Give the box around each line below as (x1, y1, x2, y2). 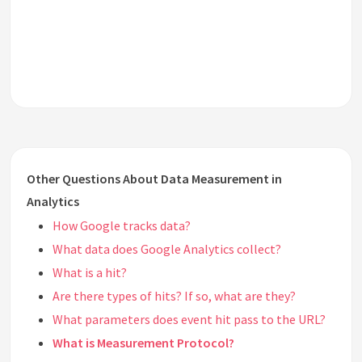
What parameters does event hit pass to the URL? (53, 311, 326, 328)
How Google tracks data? (53, 217, 191, 234)
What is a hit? (53, 264, 127, 281)
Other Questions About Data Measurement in (27, 170, 282, 187)
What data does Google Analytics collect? (53, 241, 281, 258)
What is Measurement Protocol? (53, 335, 234, 351)
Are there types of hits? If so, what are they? (53, 288, 296, 305)
